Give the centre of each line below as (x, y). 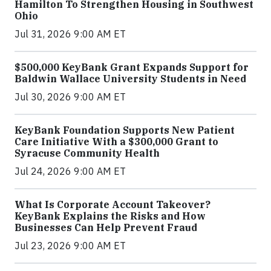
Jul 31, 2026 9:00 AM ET (70, 34)
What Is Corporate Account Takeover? (113, 205)
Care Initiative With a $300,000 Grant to (116, 142)
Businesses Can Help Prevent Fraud (106, 228)
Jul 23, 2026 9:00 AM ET (70, 246)
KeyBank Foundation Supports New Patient (125, 130)
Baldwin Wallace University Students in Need (130, 79)
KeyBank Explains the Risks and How (110, 216)
